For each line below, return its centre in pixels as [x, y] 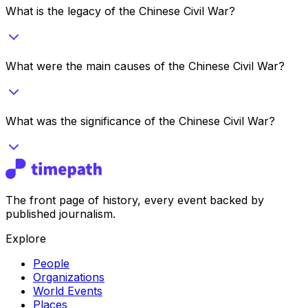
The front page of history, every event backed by [135, 200]
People [51, 263]
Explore [26, 238]
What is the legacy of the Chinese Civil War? [120, 11]
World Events [68, 290]
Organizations [69, 277]
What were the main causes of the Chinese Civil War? [145, 66]
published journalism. [60, 213]
